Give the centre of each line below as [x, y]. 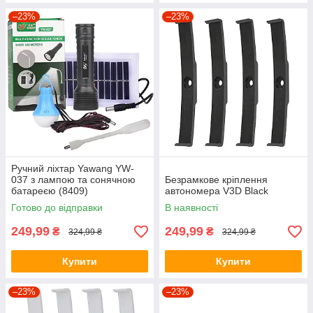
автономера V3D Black [217, 191]
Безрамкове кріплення [216, 180]
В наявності [191, 208]
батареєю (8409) [50, 191]
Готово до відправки [57, 208]
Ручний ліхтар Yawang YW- [73, 169]
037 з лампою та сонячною [73, 180]
